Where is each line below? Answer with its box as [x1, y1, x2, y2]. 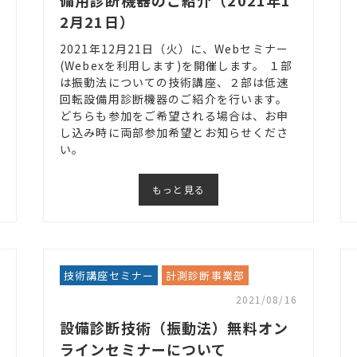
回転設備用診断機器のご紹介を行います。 [60, 90, 288, 107]
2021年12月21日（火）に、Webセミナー [60, 40, 288, 57]
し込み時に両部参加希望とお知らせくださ [60, 124, 289, 140]
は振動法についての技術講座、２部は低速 [60, 73, 289, 90]
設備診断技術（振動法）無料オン [60, 317, 288, 339]
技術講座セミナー [64, 268, 155, 284]
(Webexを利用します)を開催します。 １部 [60, 57, 292, 73]
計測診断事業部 [166, 268, 245, 284]
